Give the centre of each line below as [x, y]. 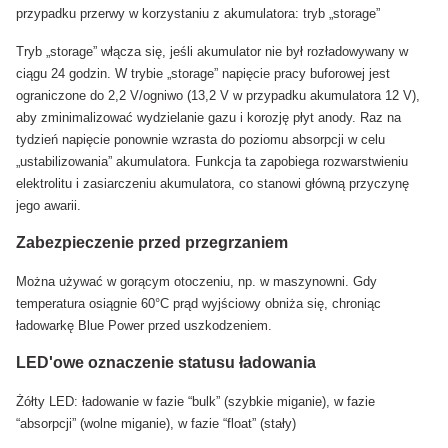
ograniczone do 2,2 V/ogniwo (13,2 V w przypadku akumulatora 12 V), [218, 96]
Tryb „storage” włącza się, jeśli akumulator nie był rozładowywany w [212, 52]
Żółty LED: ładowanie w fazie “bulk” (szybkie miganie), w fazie [195, 402]
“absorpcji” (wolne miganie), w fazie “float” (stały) [156, 424]
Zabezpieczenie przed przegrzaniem [152, 243]
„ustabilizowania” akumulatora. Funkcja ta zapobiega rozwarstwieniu [212, 162]
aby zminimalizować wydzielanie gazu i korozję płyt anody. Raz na [208, 118]
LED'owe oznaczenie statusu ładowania [166, 363]
